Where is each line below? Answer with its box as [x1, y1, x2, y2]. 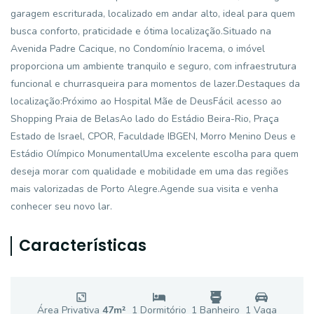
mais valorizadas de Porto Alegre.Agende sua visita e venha [11, 182, 278, 196]
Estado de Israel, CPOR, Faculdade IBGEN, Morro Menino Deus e [11, 130, 296, 143]
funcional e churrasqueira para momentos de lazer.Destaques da [11, 77, 300, 90]
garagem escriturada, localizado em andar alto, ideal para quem [11, 7, 295, 20]
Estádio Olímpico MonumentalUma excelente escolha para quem [11, 147, 299, 161]
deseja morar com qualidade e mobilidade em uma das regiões [11, 165, 289, 178]
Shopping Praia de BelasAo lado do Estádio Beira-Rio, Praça [11, 112, 279, 125]
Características [19, 235, 146, 257]
